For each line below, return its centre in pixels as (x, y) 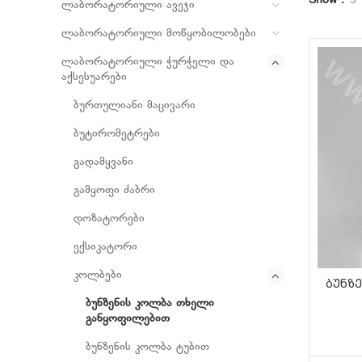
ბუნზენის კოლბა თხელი (150, 303)
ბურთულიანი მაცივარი (135, 105)
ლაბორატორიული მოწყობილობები (159, 34)
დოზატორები (109, 219)
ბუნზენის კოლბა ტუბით (147, 347)
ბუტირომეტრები (117, 134)
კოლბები (98, 275)
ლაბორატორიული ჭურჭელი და (148, 62)
